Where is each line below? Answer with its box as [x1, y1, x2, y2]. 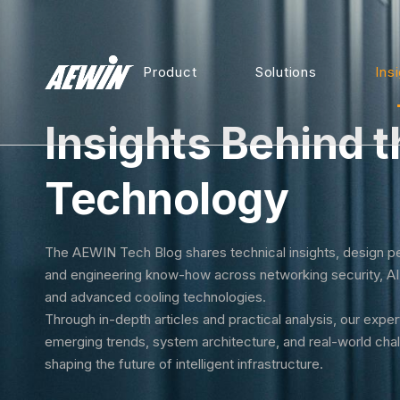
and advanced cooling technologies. [45, 288, 266, 306]
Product [143, 63, 197, 80]
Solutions [254, 63, 317, 80]
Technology [45, 172, 289, 226]
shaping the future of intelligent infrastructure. [45, 355, 323, 373]
